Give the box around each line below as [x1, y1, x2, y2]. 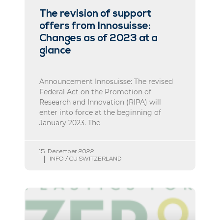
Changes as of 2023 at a [39, 33, 158, 44]
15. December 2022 [39, 148, 94, 155]
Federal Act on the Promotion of [39, 87, 151, 96]
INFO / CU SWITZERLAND [50, 156, 122, 162]
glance [39, 45, 71, 56]
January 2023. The [39, 118, 100, 127]
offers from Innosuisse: [39, 21, 151, 31]
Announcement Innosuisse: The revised [39, 77, 173, 86]
